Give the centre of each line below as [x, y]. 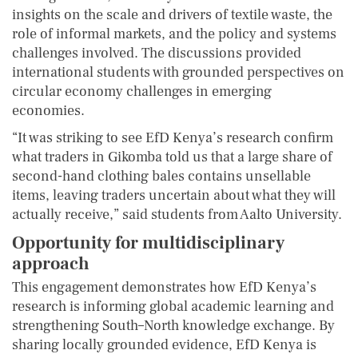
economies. [48, 110]
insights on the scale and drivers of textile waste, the [172, 14]
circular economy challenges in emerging [142, 91]
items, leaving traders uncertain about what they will [174, 195]
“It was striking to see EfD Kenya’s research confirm [173, 137]
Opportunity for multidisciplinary [148, 243]
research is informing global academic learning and [173, 306]
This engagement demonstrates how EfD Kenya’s [164, 287]
